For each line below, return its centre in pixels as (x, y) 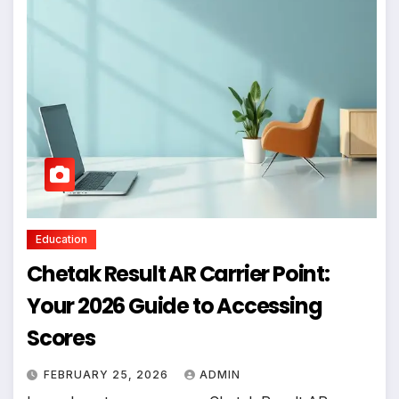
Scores (61, 338)
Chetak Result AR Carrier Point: (178, 273)
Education (61, 239)
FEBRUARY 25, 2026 (108, 374)
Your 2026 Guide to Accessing (175, 305)
